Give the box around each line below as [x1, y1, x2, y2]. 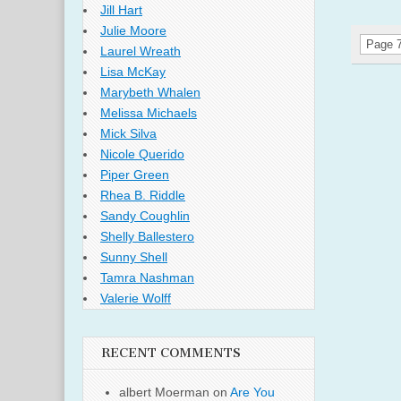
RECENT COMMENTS [101, 346, 241, 362]
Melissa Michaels [100, 106, 197, 121]
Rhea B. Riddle [100, 188, 185, 203]
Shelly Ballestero [100, 229, 194, 244]
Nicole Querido [100, 147, 184, 162]
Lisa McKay [100, 64, 166, 80]
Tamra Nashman [100, 270, 194, 286]
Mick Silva [100, 126, 157, 141]
